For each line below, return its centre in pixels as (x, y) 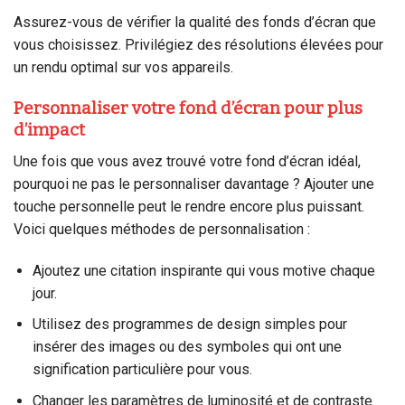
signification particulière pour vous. (142, 370)
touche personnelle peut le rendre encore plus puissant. (189, 206)
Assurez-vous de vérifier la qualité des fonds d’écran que (195, 23)
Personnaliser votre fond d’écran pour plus (188, 108)
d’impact (49, 130)
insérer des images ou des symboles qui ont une (187, 347)
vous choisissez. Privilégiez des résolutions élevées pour (198, 45)
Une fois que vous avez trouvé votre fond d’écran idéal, (187, 161)
